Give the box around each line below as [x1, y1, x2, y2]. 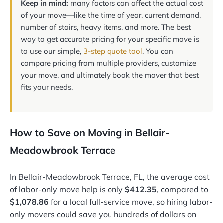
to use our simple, [21, 46, 83, 56]
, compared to [157, 184, 208, 195]
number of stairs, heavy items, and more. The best [21, 22, 191, 32]
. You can [142, 46, 173, 56]
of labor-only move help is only [10, 184, 125, 195]
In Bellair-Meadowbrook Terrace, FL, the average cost [10, 172, 210, 182]
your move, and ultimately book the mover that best [21, 70, 199, 80]
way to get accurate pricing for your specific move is [21, 34, 199, 44]
